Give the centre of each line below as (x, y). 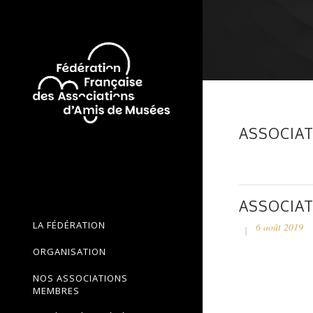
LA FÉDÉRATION (69, 225)
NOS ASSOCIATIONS (80, 278)
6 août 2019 (279, 227)
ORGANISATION (70, 252)
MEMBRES (56, 291)
